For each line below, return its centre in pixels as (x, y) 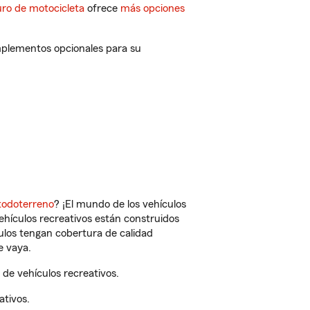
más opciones (153, 8)
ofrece (102, 8)
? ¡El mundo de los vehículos (120, 204)
